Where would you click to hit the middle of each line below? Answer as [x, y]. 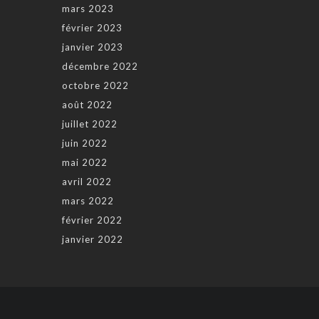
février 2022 [92, 220]
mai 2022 [85, 163]
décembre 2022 [100, 67]
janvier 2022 [93, 240]
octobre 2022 [95, 86]
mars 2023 [88, 9]
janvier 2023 [93, 47]
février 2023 [92, 28]
